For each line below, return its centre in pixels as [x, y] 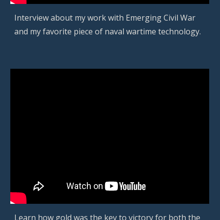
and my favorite [44, 31]
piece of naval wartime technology [137, 31]
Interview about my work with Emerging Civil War [105, 17]
